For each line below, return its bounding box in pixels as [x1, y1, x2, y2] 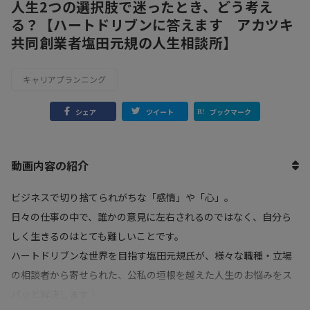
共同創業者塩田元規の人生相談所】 [11, 33, 237, 53]
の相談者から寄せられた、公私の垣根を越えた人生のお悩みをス [11, 268, 292, 282]
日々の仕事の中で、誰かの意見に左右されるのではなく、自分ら [11, 210, 291, 224]
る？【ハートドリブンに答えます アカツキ [11, 15, 293, 35]
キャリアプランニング [23, 73, 106, 86]
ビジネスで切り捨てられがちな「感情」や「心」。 [11, 190, 234, 205]
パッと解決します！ [11, 287, 98, 302]
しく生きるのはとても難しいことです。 [11, 229, 184, 244]
